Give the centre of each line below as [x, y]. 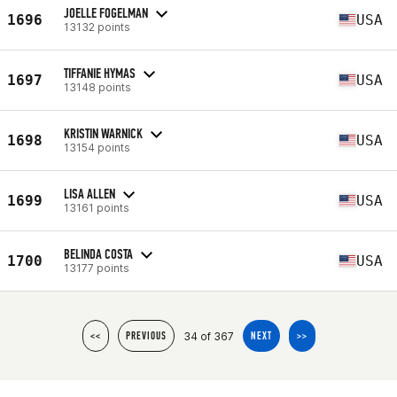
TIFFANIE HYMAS [100, 73]
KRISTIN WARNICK [103, 133]
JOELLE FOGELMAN [106, 12]
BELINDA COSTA [98, 253]
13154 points [97, 147]
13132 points [97, 27]
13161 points [97, 207]
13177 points [97, 268]
